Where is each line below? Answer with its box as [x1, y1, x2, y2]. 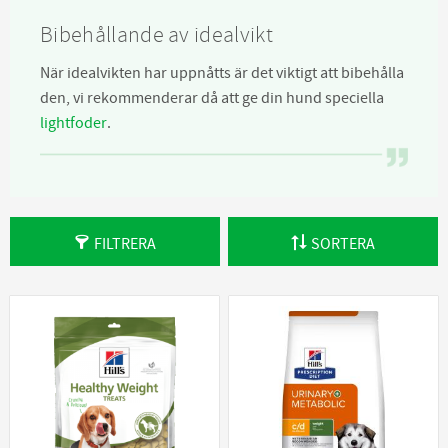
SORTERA [311, 234, 376, 255]
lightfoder [40, 112, 107, 133]
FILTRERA [93, 234, 156, 255]
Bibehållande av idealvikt [40, 21, 273, 50]
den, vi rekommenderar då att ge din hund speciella [40, 87, 384, 108]
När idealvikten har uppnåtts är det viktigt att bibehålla [40, 62, 404, 83]
